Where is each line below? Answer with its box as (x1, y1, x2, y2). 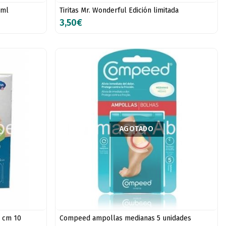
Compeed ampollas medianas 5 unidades (60, 214, 192, 223)
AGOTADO (119, 125, 154, 134)
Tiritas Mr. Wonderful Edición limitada (60, 6, 179, 15)
